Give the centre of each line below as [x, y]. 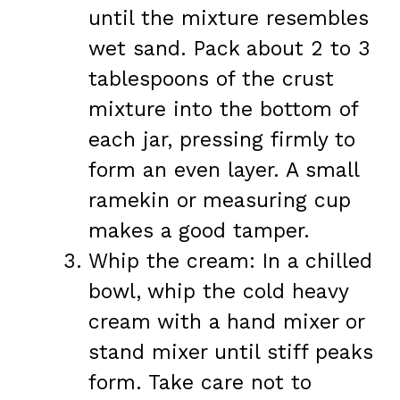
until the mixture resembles [229, 19]
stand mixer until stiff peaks [231, 353]
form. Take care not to [200, 383]
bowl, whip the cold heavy [218, 292]
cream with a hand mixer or [226, 322]
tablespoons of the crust [211, 79]
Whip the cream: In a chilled [230, 262]
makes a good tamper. [199, 231]
